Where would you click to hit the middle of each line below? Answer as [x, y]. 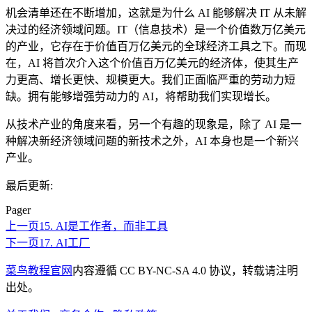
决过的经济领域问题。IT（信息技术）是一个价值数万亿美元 [156, 30]
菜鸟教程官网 [39, 271]
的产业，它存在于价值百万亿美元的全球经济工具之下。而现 [156, 47]
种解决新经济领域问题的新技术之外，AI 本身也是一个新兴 [152, 141]
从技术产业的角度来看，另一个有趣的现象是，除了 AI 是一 [154, 125]
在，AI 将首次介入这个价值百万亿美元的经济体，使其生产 [152, 63]
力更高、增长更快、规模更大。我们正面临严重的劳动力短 [150, 80]
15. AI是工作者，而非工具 [103, 226]
